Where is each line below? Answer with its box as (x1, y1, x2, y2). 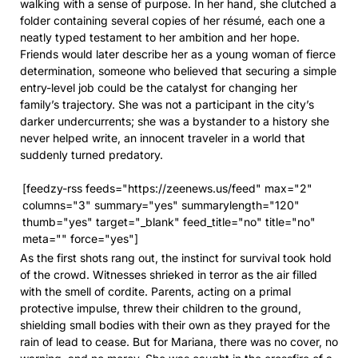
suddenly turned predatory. (20, 147, 163, 161)
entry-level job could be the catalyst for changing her (20, 80, 297, 94)
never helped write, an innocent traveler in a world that (20, 130, 305, 145)
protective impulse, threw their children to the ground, (20, 300, 301, 315)
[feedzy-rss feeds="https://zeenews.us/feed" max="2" (22, 181, 312, 195)
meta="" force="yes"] (22, 231, 138, 245)
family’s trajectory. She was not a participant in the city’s (20, 97, 314, 111)
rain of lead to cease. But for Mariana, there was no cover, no (20, 334, 338, 348)
